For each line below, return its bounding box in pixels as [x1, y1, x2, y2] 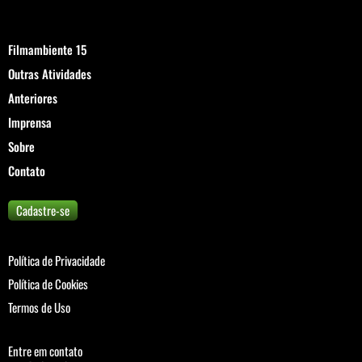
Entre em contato [8, 341, 82, 360]
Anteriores [8, 88, 57, 107]
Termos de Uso [8, 297, 70, 316]
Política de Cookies [8, 274, 88, 293]
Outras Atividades [8, 64, 91, 82]
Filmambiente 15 [8, 40, 86, 58]
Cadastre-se [16, 200, 69, 219]
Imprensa [8, 112, 52, 131]
